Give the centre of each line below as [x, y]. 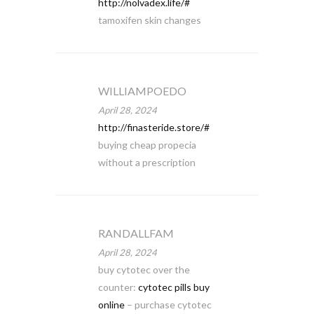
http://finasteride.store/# [153, 127]
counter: [118, 287]
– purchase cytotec [168, 305]
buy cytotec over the [144, 269]
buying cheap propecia [147, 145]
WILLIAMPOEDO [142, 91]
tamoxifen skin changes [149, 20]
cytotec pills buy [173, 287]
